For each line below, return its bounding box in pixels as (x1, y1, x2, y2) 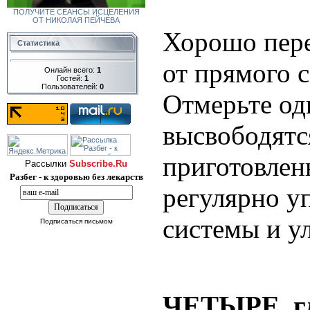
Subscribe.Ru (69, 158, 127, 169)
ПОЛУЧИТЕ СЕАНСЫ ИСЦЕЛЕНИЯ (12, 8, 140, 16)
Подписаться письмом (39, 217, 113, 225)
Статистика (17, 39, 60, 47)
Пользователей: (42, 82, 100, 91)
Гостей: (57, 73, 84, 82)
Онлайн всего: (44, 65, 97, 74)
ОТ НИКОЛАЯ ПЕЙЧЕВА (33, 16, 120, 24)
